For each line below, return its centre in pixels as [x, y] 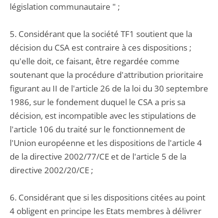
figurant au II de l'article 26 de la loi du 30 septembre [109, 88]
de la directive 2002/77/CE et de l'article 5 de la [98, 156]
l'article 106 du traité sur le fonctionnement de [98, 129]
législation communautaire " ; [65, 7]
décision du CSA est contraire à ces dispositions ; [100, 47]
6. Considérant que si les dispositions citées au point [108, 197]
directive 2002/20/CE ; [51, 170]
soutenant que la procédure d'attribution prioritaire [107, 75]
